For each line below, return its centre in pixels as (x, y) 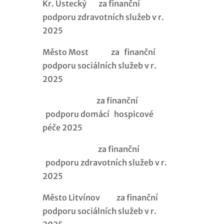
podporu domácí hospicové (98, 114)
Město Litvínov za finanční (100, 197)
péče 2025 (62, 127)
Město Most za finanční (99, 52)
